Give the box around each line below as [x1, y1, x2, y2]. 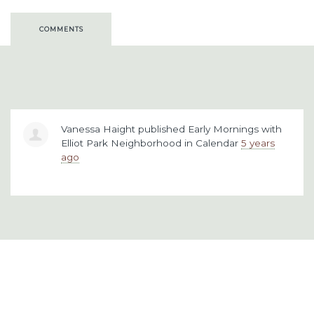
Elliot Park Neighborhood [61, 137, 182, 149]
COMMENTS [39, 25, 83, 33]
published [135, 123, 188, 135]
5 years [241, 137, 275, 149]
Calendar [196, 137, 238, 149]
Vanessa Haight [61, 123, 135, 135]
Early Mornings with [188, 123, 282, 135]
